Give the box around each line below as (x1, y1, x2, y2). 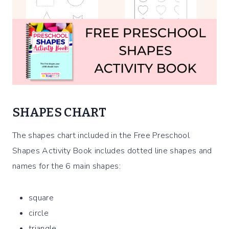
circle (29, 208, 49, 219)
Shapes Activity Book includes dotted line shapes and (12, 145, 212, 157)
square (29, 192, 54, 204)
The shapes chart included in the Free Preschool (12, 130, 190, 142)
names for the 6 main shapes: (12, 161, 121, 172)
